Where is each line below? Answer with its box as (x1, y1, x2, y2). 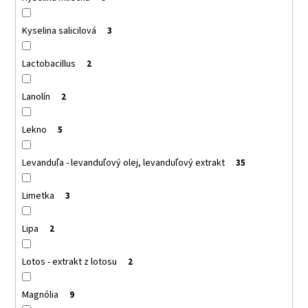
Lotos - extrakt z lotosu (21, 254, 117, 269)
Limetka (21, 188, 54, 203)
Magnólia (21, 287, 58, 302)
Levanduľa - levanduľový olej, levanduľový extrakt (21, 155, 225, 170)
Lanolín (21, 89, 50, 104)
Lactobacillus (21, 56, 76, 71)
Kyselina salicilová (21, 23, 96, 38)
